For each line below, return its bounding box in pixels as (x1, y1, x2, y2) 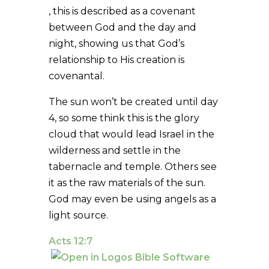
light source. (48, 209, 108, 221)
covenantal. (48, 70, 104, 82)
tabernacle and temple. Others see (48, 160, 217, 172)
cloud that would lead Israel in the (48, 128, 214, 140)
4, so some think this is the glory (48, 112, 199, 124)
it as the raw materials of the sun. (48, 177, 205, 189)
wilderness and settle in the (48, 144, 181, 156)
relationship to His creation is (48, 53, 184, 65)
